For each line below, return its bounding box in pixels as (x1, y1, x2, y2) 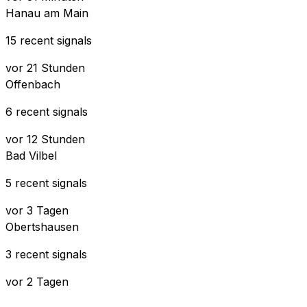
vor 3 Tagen (5, 203, 69, 217)
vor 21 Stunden (5, 60, 85, 75)
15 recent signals (5, 33, 92, 47)
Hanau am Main (5, 5, 88, 20)
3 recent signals (5, 247, 87, 261)
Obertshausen (5, 219, 79, 234)
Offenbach (5, 77, 60, 91)
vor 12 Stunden (5, 132, 85, 146)
